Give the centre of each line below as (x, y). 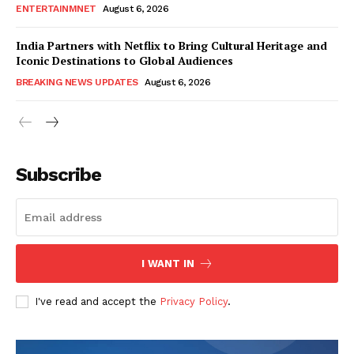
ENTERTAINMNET (56, 9)
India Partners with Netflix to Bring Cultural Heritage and (171, 46)
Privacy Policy (194, 302)
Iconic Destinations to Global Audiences (124, 61)
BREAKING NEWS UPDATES (77, 83)
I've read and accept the (97, 302)
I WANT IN (168, 264)
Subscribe (58, 175)
